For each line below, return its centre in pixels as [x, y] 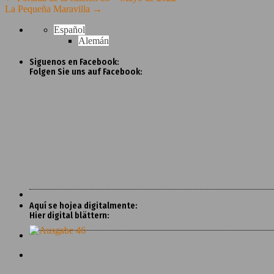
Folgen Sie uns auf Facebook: [86, 72]
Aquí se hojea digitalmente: [83, 206]
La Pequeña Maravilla [49, 9]
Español [69, 29]
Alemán [94, 40]
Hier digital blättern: [69, 215]
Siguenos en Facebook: [74, 62]
